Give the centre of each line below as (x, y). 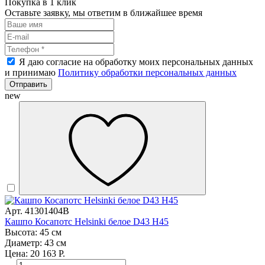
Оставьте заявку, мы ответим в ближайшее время (104, 13)
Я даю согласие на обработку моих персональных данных (136, 62)
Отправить (28, 85)
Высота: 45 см (33, 232)
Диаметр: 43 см (35, 243)
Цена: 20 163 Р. (35, 254)
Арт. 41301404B (37, 211)
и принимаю (31, 73)
